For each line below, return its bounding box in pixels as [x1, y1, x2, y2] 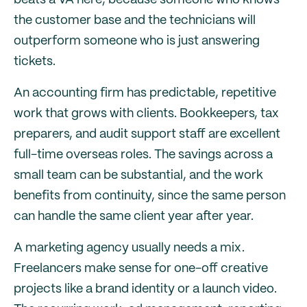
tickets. [14, 56, 56, 68]
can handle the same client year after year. [14, 210, 254, 223]
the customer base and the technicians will [14, 14, 256, 27]
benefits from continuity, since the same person [14, 190, 286, 202]
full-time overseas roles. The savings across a [14, 149, 273, 161]
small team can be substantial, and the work [14, 169, 263, 182]
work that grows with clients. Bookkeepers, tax [14, 108, 279, 120]
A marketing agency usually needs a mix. [14, 242, 245, 254]
